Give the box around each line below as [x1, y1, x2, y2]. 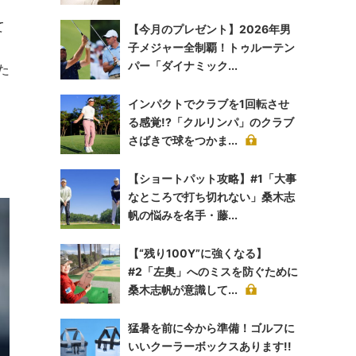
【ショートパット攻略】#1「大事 [128, 172, 296, 185]
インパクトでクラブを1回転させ [128, 97, 289, 110]
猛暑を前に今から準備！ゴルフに [128, 321, 295, 335]
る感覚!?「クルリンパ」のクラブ [128, 115, 294, 129]
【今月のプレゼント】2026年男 [128, 22, 291, 36]
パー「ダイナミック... [128, 59, 238, 72]
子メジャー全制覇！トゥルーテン [128, 41, 295, 54]
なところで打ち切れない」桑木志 [128, 190, 295, 203]
